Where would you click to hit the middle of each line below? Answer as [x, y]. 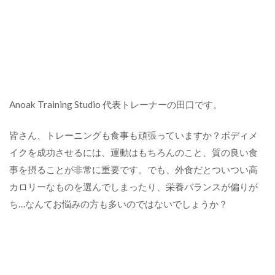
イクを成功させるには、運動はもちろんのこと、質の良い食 [134, 152]
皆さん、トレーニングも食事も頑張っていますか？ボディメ [134, 135]
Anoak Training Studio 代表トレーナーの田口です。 [116, 104]
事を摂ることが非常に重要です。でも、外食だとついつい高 [134, 169]
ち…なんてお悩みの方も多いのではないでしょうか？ [118, 204]
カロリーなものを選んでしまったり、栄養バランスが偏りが [134, 187]
